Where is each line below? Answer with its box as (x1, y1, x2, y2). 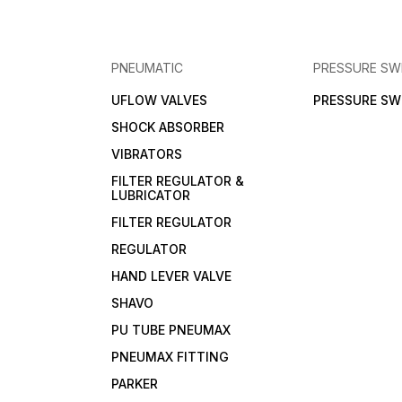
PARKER (111, 376, 159, 392)
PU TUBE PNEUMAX (111, 322, 232, 338)
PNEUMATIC (111, 60, 184, 76)
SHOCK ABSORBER (111, 119, 225, 135)
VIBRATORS (111, 146, 183, 162)
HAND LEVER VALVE (111, 268, 232, 284)
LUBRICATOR (111, 188, 191, 204)
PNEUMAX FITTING (111, 349, 230, 365)
